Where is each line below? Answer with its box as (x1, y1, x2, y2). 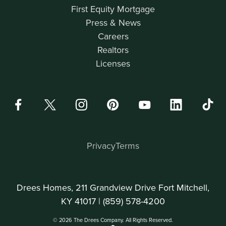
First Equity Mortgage (71, 3, 155, 16)
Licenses (96, 57, 130, 70)
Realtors (97, 43, 129, 56)
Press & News (85, 16, 141, 29)
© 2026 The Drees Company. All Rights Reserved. (53, 216, 173, 224)
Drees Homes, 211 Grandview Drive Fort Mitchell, (17, 181, 209, 194)
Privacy (87, 139, 116, 152)
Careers (97, 30, 129, 43)
